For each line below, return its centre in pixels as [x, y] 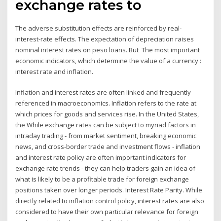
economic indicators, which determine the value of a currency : [109, 60]
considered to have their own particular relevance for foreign [107, 212]
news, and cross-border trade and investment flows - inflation [108, 147]
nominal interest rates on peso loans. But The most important [108, 50]
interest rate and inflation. [55, 71]
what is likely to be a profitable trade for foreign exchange [102, 179]
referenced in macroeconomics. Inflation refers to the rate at [106, 103]
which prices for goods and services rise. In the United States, [107, 114]
